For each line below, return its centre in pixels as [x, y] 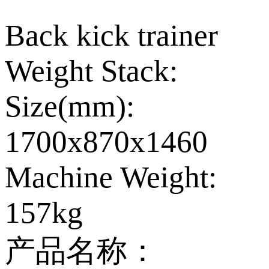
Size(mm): [70, 106]
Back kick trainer [111, 35]
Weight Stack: [91, 70]
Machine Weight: [111, 177]
